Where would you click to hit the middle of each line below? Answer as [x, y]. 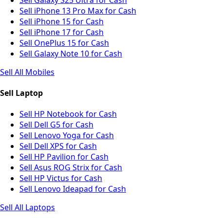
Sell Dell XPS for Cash [58, 146]
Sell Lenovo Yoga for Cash [67, 136]
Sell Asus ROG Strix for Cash [71, 168]
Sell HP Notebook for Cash [68, 114]
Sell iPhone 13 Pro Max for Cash [78, 10]
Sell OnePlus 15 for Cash [64, 43]
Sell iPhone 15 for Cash [62, 21]
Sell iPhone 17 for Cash [62, 32]
